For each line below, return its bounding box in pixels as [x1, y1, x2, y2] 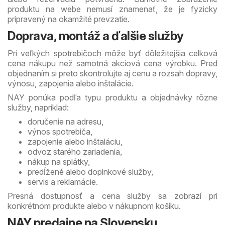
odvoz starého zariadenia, [28, 146, 122, 157]
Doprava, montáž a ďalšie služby [8, 28, 184, 43]
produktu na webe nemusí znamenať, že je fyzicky [8, 4, 217, 14]
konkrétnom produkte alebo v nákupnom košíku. [8, 200, 181, 211]
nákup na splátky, [28, 156, 90, 167]
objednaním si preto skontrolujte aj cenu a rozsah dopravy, [8, 68, 217, 78]
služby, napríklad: [8, 102, 69, 113]
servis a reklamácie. [28, 176, 98, 187]
